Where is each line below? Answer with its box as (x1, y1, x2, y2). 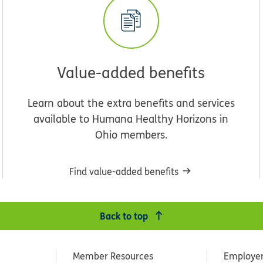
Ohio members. (95, 127, 167, 142)
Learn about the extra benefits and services (27, 95, 235, 110)
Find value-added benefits (69, 164, 178, 178)
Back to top (100, 208, 149, 222)
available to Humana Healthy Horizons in (33, 111, 229, 126)
